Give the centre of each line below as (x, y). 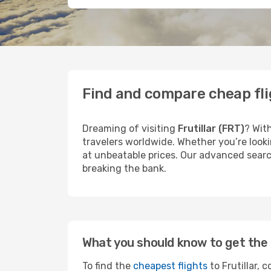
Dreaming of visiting (130, 129)
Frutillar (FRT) (211, 129)
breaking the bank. (124, 168)
